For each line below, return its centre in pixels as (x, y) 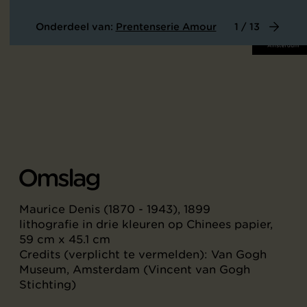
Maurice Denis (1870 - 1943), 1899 (115, 209)
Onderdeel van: (75, 27)
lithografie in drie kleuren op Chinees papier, (146, 224)
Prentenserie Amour (166, 27)
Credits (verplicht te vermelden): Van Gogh (143, 254)
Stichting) (48, 284)
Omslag (59, 178)
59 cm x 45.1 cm (65, 239)
